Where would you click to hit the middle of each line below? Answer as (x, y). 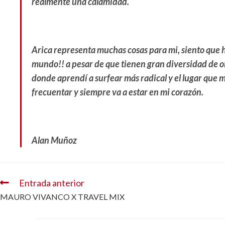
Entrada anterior (52, 183)
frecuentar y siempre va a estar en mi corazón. (118, 92)
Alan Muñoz (54, 140)
